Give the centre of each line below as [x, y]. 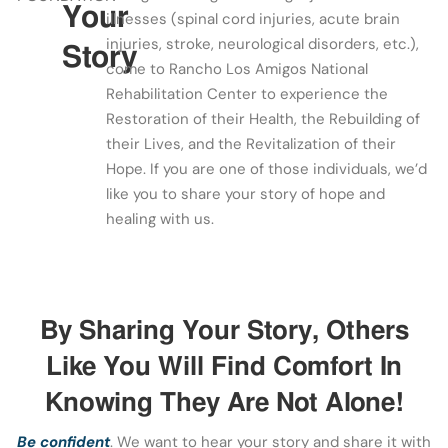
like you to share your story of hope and [246, 193]
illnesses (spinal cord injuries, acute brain [253, 18]
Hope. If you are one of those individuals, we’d [267, 168]
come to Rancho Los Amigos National [237, 68]
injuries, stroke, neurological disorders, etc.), [263, 43]
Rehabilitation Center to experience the [247, 93]
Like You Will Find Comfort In [224, 365]
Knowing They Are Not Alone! [224, 401]
